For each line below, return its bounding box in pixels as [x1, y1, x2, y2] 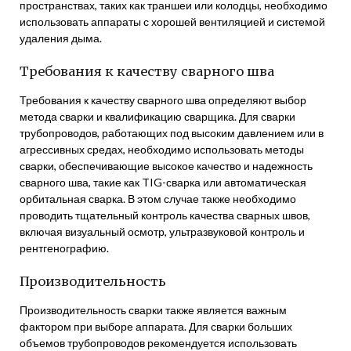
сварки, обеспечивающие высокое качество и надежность [20, 159, 313, 172]
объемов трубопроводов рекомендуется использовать [20, 336, 297, 349]
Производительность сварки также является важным [20, 303, 287, 317]
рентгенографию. [20, 241, 109, 255]
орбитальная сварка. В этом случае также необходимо [20, 192, 296, 205]
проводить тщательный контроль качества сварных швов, [20, 208, 310, 222]
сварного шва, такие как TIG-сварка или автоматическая [20, 175, 306, 189]
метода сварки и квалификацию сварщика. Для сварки [20, 110, 295, 123]
